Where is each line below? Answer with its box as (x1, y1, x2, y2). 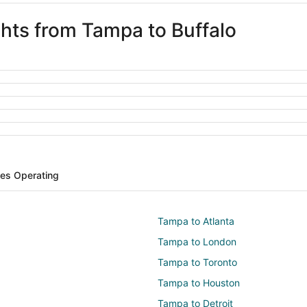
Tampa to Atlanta (158, 214, 234, 227)
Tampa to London (158, 235, 236, 247)
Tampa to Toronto (158, 256, 237, 268)
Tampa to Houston (158, 276, 240, 288)
